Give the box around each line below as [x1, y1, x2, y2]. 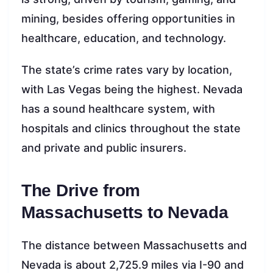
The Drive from [21, 181, 141, 200]
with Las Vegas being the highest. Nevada [21, 83, 243, 96]
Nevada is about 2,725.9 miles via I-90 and [21, 258, 244, 272]
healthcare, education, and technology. [21, 32, 226, 45]
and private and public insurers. [21, 141, 186, 155]
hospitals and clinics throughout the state [21, 122, 241, 135]
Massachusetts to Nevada [21, 203, 229, 222]
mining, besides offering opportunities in [21, 12, 235, 26]
